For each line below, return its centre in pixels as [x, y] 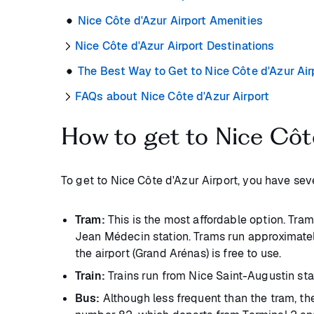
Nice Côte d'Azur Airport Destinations [175, 46]
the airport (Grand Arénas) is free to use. [180, 254]
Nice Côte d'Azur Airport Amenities [171, 21]
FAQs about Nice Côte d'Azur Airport [172, 97]
